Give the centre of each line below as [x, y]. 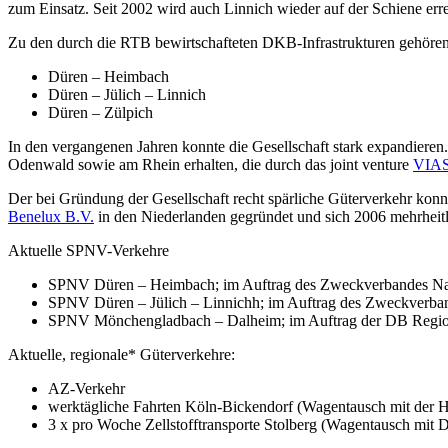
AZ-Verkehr [86, 388]
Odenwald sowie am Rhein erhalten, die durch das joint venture [210, 164]
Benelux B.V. [51, 216]
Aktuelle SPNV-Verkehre [88, 250]
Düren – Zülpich [100, 112]
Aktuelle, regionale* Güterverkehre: [121, 354]
